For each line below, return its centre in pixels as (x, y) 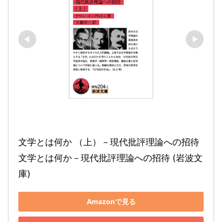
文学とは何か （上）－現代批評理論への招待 (109, 142)
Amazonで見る (111, 202)
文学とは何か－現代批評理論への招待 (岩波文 (111, 158)
